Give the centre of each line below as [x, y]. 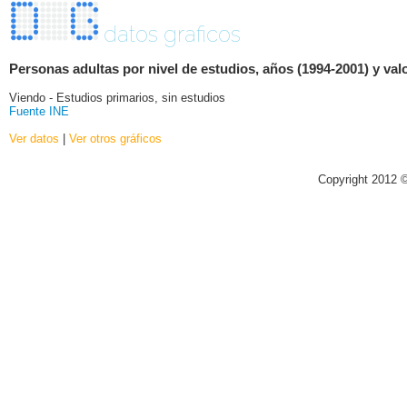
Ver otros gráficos [115, 138]
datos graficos [172, 35]
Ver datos [34, 138]
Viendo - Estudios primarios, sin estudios [117, 97]
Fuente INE [39, 111]
